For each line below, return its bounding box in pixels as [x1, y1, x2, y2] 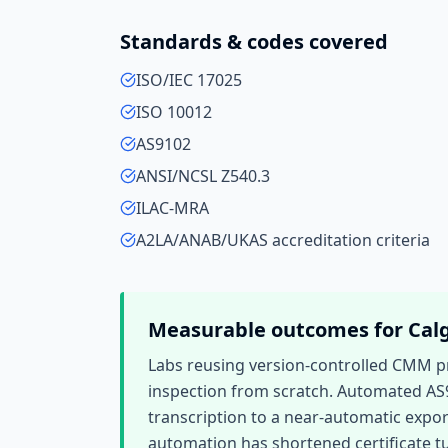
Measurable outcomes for [148, 316, 408, 343]
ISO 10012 [136, 101, 212, 123]
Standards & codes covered [120, 28, 388, 55]
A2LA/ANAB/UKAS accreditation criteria [136, 229, 430, 251]
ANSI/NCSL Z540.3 [136, 165, 270, 187]
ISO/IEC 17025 [136, 69, 242, 91]
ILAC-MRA [136, 197, 209, 219]
